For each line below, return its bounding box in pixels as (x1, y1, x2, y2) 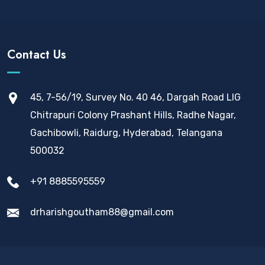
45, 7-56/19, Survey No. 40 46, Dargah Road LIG (30, 92, 241, 103)
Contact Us (7, 46, 66, 63)
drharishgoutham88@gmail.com (30, 206, 174, 218)
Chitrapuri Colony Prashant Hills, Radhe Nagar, (30, 109, 236, 121)
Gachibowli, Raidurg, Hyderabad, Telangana (30, 127, 222, 138)
